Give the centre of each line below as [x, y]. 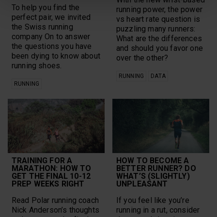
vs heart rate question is [158, 19]
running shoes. [37, 65]
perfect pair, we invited [51, 17]
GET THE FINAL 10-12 [51, 176]
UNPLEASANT [142, 184]
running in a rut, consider [158, 210]
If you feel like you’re [153, 200]
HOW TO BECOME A [153, 160]
